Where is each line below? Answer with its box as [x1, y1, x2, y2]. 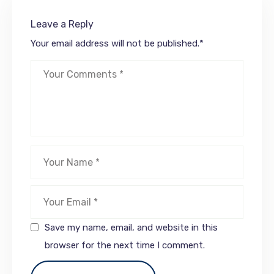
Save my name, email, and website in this [45, 222, 218, 233]
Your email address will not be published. [31, 38, 199, 49]
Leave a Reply [31, 18, 94, 30]
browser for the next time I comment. [45, 240, 205, 251]
